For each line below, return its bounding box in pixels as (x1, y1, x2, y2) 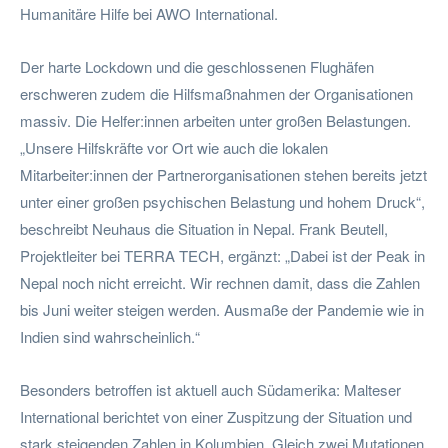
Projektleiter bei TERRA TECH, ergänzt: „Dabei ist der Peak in (20, 244, 425, 266)
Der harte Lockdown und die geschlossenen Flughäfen (20, 55, 374, 77)
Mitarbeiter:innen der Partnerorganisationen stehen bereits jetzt (20, 163, 427, 185)
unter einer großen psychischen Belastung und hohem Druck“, (20, 190, 425, 212)
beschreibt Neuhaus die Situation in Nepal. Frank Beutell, (20, 217, 388, 239)
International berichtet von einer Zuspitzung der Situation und (20, 405, 412, 427)
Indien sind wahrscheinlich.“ (20, 325, 200, 347)
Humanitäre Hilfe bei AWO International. (20, 2, 278, 24)
